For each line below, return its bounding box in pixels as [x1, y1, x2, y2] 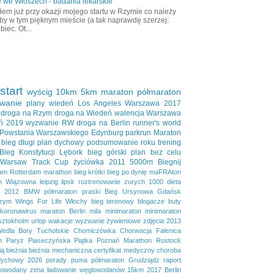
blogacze [138, 197, 165, 205]
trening [158, 138, 182, 147]
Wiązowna [5, 177, 36, 185]
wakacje [48, 217, 73, 224]
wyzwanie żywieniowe [75, 217, 141, 224]
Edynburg [91, 128, 124, 137]
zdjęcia [143, 217, 165, 224]
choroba [157, 246, 182, 254]
